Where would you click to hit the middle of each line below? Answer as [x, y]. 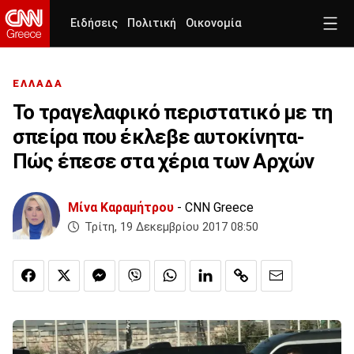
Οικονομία [214, 23]
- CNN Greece [214, 208]
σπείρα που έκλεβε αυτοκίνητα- [159, 137]
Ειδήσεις [94, 23]
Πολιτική [152, 23]
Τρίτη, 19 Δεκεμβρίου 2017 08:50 [171, 228]
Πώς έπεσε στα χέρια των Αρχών [164, 162]
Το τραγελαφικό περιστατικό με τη [173, 113]
